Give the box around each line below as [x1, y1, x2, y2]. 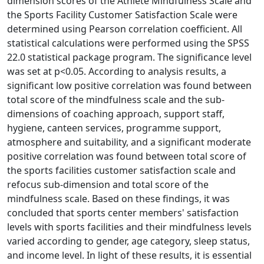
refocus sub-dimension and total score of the [7, 177, 209, 191]
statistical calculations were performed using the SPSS [7, 36, 249, 49]
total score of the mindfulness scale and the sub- [7, 93, 225, 106]
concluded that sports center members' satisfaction [7, 206, 239, 219]
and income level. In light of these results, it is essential [7, 248, 252, 262]
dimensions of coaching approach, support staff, [7, 107, 225, 120]
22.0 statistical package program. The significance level [7, 50, 252, 64]
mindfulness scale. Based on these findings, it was [7, 192, 230, 205]
